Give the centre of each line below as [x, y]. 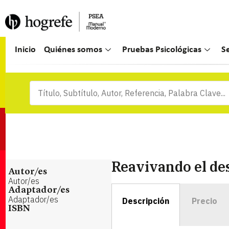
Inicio [26, 50]
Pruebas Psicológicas [162, 50]
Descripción [145, 201]
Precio [204, 201]
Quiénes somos [73, 50]
